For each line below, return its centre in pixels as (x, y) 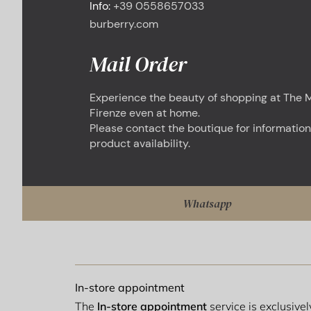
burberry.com (124, 24)
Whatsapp (207, 204)
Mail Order (138, 65)
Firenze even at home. (144, 113)
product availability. (140, 144)
